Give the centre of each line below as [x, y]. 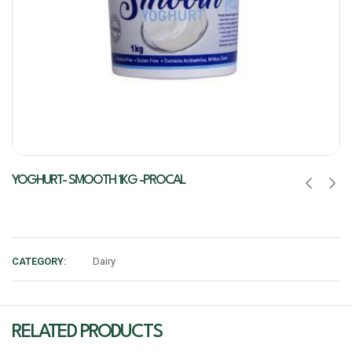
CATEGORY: [39, 262]
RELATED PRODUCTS [87, 333]
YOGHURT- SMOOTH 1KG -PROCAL [99, 181]
